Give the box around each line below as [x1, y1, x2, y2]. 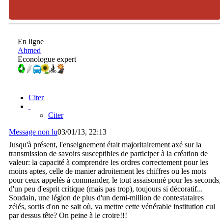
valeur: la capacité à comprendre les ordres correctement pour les [9, 158, 208, 167]
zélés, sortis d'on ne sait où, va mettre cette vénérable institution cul [9, 202, 215, 211]
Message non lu [9, 128, 57, 137]
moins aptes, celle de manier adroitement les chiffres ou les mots [9, 167, 206, 176]
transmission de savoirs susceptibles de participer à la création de [9, 149, 208, 158]
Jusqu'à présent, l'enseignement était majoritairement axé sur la [9, 140, 201, 149]
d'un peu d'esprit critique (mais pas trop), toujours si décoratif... [9, 185, 203, 193]
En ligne [18, 37, 44, 46]
